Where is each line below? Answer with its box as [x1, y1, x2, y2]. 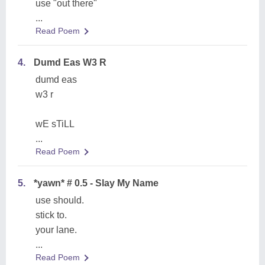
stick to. [35, 210, 67, 220]
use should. [35, 195, 84, 205]
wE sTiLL [35, 119, 75, 129]
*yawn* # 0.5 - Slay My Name [34, 178, 159, 188]
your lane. [35, 225, 77, 235]
